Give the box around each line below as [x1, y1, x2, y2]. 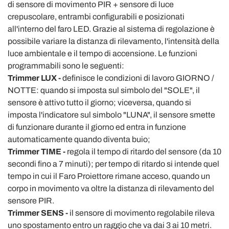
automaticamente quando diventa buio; [8, 134, 150, 144]
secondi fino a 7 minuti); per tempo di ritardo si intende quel [8, 159, 219, 168]
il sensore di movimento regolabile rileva [68, 208, 215, 217]
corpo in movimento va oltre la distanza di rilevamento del [8, 184, 214, 193]
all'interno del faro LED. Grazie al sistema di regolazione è [8, 24, 215, 33]
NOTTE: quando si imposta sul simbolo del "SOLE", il [8, 85, 200, 95]
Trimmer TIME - [8, 147, 65, 156]
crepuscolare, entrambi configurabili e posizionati [8, 12, 185, 21]
